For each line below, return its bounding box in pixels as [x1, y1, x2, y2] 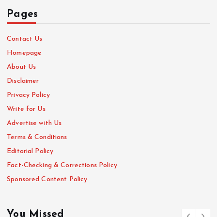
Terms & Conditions [7, 133, 67, 141]
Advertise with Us [7, 119, 62, 127]
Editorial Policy [7, 147, 54, 155]
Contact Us [7, 35, 43, 43]
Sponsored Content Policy [7, 175, 88, 183]
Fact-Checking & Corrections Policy [7, 161, 117, 169]
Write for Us [7, 105, 46, 113]
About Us [7, 63, 36, 71]
